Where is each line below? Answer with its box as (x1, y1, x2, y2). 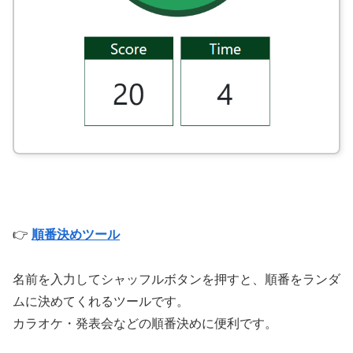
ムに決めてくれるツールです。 (13, 294, 189, 308)
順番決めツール (32, 227, 120, 241)
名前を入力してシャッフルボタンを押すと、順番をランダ (13, 272, 340, 286)
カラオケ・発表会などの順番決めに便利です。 (13, 316, 277, 330)
